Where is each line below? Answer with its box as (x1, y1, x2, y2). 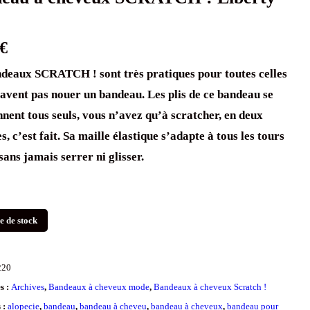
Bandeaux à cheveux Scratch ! (154, 282, 267, 292)
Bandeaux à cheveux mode (48, 282, 150, 292)
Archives (11, 282, 45, 292)
